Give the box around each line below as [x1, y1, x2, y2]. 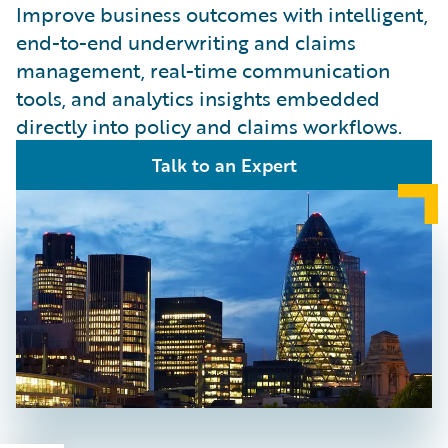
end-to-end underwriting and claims [16, 27, 356, 57]
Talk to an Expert [151, 152, 297, 178]
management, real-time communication [16, 55, 390, 85]
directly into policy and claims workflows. [16, 111, 402, 141]
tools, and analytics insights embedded [16, 83, 380, 113]
